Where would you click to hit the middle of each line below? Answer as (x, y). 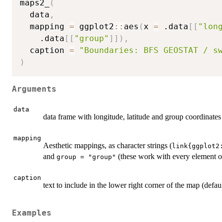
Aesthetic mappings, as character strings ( (108, 146)
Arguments (34, 89)
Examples (32, 213)
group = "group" (86, 157)
